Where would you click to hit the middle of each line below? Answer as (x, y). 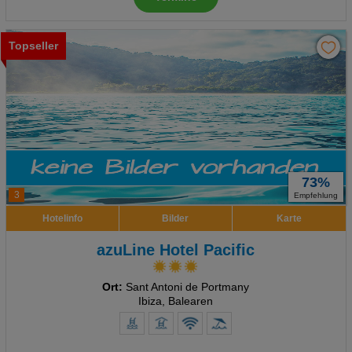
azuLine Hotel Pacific (176, 250)
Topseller (33, 46)
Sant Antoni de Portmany (186, 287)
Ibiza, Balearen (176, 301)
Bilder (176, 218)
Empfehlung (316, 195)
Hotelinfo (62, 218)
